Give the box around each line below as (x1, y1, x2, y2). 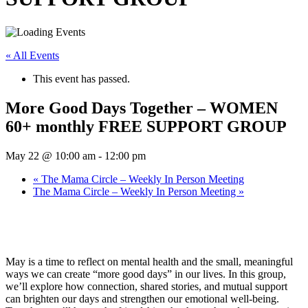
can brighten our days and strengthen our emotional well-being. (5, 292, 279, 305)
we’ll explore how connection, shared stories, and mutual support (5, 280, 287, 292)
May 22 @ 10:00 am (5, 149, 96, 162)
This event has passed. (33, 72, 130, 85)
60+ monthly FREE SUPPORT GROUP (5, 117, 287, 135)
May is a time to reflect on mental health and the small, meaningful (5, 255, 293, 267)
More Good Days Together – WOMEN (5, 98, 278, 117)
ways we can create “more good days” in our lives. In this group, (5, 267, 286, 280)
